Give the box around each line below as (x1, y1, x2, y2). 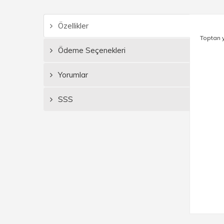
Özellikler (56, 21, 88, 30)
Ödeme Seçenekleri (56, 45, 125, 55)
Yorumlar (56, 70, 88, 79)
